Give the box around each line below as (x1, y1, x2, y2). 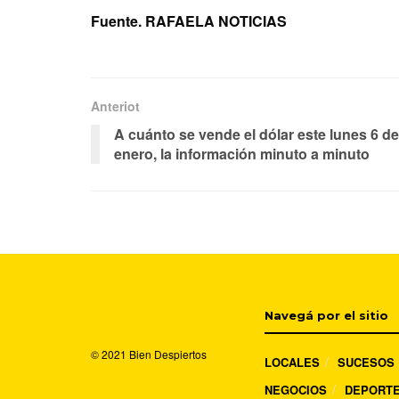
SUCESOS (338, 354, 395, 371)
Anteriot (91, 97, 140, 116)
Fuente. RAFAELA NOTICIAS (91, 11, 287, 32)
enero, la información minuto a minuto (114, 143, 370, 165)
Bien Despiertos (129, 346, 207, 362)
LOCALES (265, 354, 320, 371)
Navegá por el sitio (265, 308, 388, 323)
